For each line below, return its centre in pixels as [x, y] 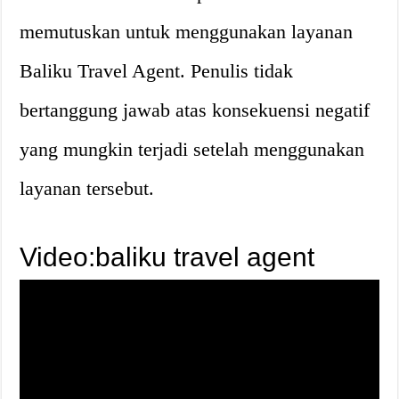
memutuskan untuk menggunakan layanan [187, 32]
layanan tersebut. [87, 188]
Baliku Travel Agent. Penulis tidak [157, 71]
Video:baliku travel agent [167, 257]
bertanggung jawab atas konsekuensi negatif [195, 110]
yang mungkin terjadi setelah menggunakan [192, 149]
